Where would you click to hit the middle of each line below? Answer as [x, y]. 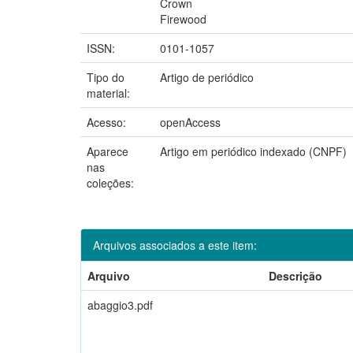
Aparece [108, 151]
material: [110, 93]
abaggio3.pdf [120, 305]
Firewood [183, 19]
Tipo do [106, 77]
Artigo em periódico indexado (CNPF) [253, 151]
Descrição [295, 275]
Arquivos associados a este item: [175, 245]
